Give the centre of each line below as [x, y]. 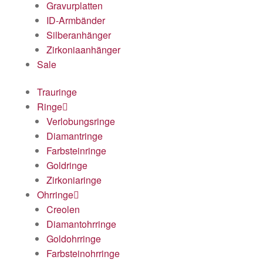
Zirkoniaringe [74, 180]
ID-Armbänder [76, 20]
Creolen [63, 210]
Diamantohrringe [81, 224]
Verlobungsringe [81, 122]
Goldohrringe [74, 239]
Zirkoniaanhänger [83, 49]
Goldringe [67, 166]
